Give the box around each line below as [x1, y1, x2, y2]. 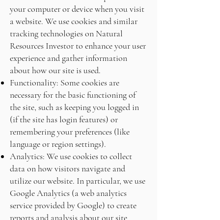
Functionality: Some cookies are [10, 77, 119, 88]
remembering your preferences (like [10, 126, 130, 137]
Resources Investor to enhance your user [10, 40, 146, 51]
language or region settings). [10, 138, 106, 149]
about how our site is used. [10, 65, 101, 76]
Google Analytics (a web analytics [10, 188, 127, 198]
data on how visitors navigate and [10, 163, 125, 174]
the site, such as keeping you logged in [10, 102, 139, 112]
